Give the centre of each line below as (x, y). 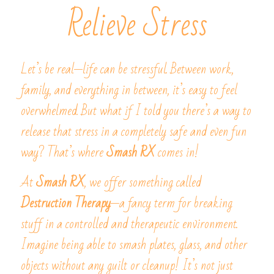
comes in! (177, 153)
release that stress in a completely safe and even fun (134, 132)
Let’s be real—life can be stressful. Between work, (127, 69)
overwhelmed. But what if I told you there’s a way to (136, 111)
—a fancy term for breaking (172, 203)
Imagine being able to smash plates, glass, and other (134, 245)
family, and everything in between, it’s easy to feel (129, 90)
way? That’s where (64, 153)
